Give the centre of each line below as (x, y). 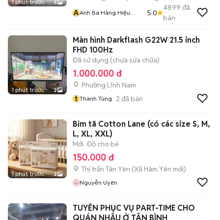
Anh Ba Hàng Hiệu (90, 13)
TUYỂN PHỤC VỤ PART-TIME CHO (134, 208)
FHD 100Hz (93, 50)
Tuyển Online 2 (100, 21)
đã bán (131, 98)
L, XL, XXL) (93, 134)
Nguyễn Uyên (98, 182)
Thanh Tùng (96, 98)
